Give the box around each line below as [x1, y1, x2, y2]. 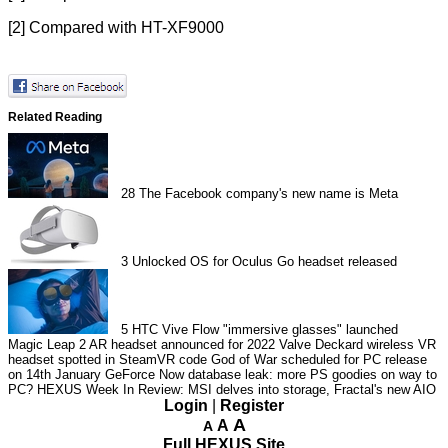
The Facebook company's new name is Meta [139, 186, 399, 202]
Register [220, 397, 284, 415]
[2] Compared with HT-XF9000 [8, 18, 224, 36]
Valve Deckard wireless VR [279, 337, 436, 353]
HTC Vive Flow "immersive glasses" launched [132, 322, 399, 338]
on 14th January [8, 367, 101, 383]
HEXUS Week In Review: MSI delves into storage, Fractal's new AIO [37, 382, 436, 398]
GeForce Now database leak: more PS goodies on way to [105, 367, 437, 383]
